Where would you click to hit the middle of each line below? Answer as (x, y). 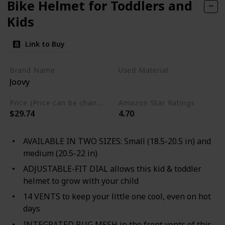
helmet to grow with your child (81, 181)
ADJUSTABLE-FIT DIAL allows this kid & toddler (112, 169)
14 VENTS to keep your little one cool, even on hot (117, 197)
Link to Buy (45, 44)
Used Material (143, 70)
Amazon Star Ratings (156, 103)
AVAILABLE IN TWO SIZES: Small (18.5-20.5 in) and (117, 141)
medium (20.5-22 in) (60, 153)
